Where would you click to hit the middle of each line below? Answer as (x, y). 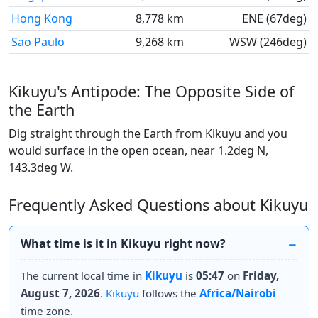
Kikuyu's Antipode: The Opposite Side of (151, 91)
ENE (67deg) (274, 18)
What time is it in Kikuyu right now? (123, 243)
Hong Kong (42, 18)
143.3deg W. (41, 168)
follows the (169, 293)
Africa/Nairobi (238, 293)
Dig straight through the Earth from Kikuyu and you (148, 133)
